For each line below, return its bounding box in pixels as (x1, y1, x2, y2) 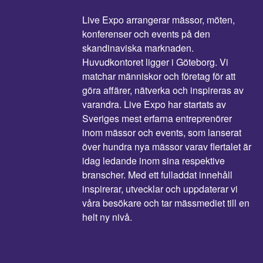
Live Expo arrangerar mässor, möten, (82, 13, 235, 26)
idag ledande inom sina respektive (82, 154, 225, 167)
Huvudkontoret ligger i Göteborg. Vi (82, 55, 228, 69)
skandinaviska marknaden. (82, 41, 194, 55)
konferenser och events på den (82, 27, 210, 41)
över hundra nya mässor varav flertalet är (82, 140, 251, 153)
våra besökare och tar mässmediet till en (82, 196, 249, 210)
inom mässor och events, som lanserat (82, 126, 241, 139)
